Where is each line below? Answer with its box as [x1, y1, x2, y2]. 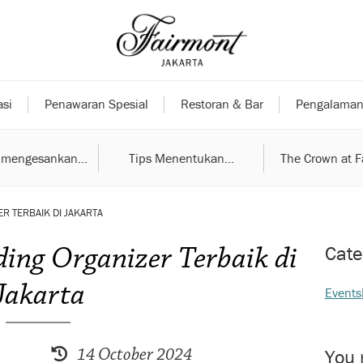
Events [324, 284, 361, 301]
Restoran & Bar [180, 96, 263, 112]
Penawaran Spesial [44, 96, 148, 112]
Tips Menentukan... [129, 150, 234, 166]
